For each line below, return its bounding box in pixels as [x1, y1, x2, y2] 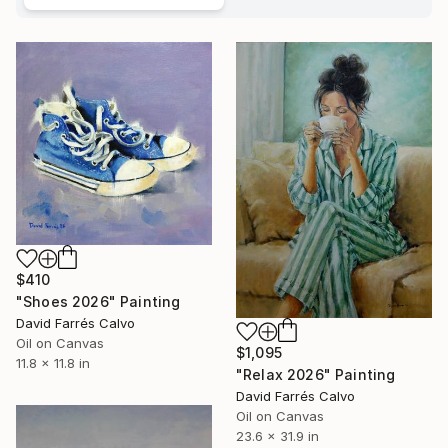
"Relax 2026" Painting [236, 365, 396, 383]
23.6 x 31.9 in [236, 427, 319, 444]
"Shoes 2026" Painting [16, 292, 181, 310]
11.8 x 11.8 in [16, 354, 90, 371]
